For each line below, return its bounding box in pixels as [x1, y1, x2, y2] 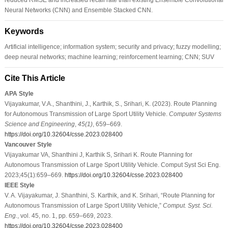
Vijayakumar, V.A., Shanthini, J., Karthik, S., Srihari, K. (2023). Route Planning [4, 100, 217, 107]
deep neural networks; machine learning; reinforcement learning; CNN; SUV [4, 53, 214, 61]
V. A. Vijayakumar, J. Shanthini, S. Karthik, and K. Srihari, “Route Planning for [4, 191, 215, 199]
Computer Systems [168, 110, 221, 118]
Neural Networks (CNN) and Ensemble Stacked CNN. [4, 6, 153, 14]
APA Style [4, 90, 34, 97]
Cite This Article [4, 73, 65, 82]
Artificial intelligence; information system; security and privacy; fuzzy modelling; [4, 43, 221, 50]
